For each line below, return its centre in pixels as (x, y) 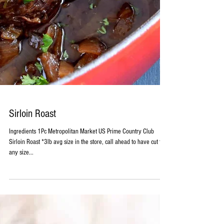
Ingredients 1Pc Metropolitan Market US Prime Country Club (81, 153)
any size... (21, 174)
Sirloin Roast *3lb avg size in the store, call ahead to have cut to (86, 164)
